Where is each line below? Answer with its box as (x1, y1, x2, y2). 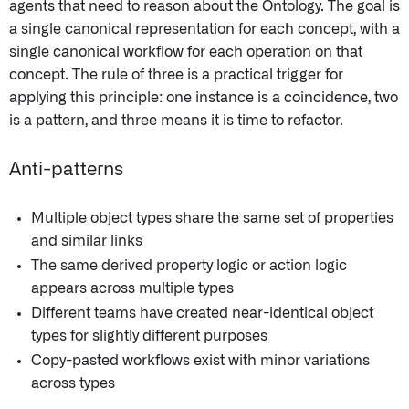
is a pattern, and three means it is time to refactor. (9, 112, 343, 128)
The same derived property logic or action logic (31, 257, 347, 273)
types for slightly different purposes (31, 328, 267, 343)
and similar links (31, 233, 142, 248)
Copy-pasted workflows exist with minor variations (31, 352, 370, 368)
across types (31, 375, 115, 391)
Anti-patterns (9, 160, 123, 179)
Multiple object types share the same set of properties (31, 210, 393, 225)
